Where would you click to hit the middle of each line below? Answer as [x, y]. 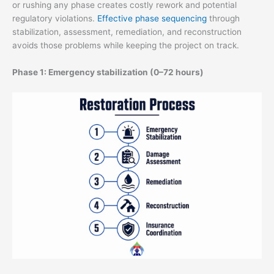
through [223, 19]
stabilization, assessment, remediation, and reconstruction [127, 32]
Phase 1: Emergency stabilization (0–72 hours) [108, 72]
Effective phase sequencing [152, 19]
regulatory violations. [55, 19]
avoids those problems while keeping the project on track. [126, 46]
